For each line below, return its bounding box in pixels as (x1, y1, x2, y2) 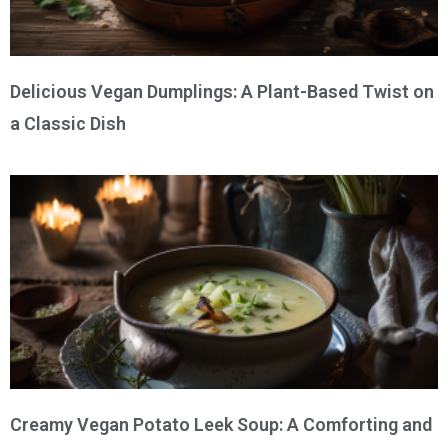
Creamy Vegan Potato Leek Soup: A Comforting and (10, 413, 432, 435)
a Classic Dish (10, 112, 126, 134)
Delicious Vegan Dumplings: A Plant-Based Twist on (10, 80, 434, 102)
